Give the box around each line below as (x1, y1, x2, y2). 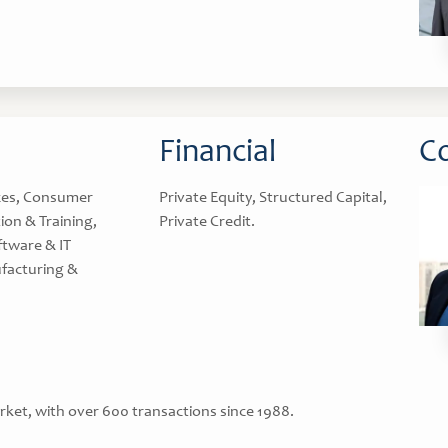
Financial (159, 138, 276, 170)
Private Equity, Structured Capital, (159, 190, 387, 206)
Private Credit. (159, 214, 255, 230)
